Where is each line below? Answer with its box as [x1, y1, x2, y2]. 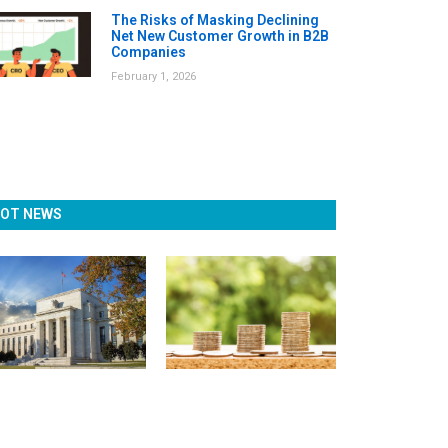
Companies [110, 43, 186, 60]
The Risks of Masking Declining [110, 11, 319, 28]
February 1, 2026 [110, 69, 196, 83]
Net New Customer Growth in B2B [110, 27, 329, 44]
